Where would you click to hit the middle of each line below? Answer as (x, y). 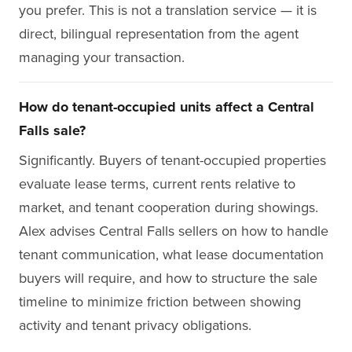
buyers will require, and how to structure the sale (168, 278)
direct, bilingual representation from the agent (159, 33)
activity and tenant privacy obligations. (135, 325)
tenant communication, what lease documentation (171, 254)
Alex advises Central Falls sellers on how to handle (174, 231)
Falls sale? (52, 130)
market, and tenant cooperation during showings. (169, 207)
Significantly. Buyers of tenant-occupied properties (172, 160)
